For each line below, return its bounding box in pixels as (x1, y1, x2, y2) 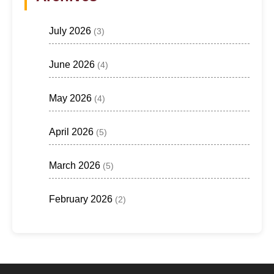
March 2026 (49, 160, 100, 171)
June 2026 (49, 59, 95, 70)
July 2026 (49, 25, 91, 36)
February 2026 (49, 193, 113, 204)
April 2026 (49, 126, 94, 137)
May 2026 (49, 92, 92, 103)
